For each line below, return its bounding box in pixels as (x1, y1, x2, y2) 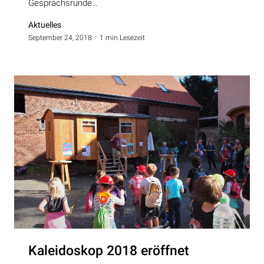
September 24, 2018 (28, 34, 92, 42)
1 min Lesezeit (100, 34, 145, 42)
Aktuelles (28, 20, 61, 30)
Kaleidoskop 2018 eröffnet (28, 243, 189, 259)
